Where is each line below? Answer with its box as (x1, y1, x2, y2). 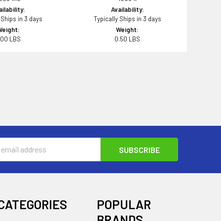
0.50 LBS (114, 35, 141, 43)
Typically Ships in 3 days (93, 14, 161, 23)
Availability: (110, 5, 144, 13)
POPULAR (97, 196, 151, 212)
